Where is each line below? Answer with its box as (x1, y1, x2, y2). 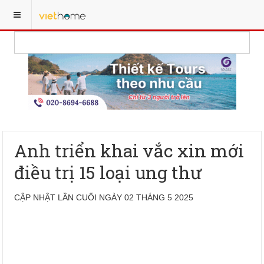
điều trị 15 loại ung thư (14, 161, 203, 184)
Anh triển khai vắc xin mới (14, 139, 245, 162)
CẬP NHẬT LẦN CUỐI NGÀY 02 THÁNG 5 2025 (14, 193, 194, 202)
